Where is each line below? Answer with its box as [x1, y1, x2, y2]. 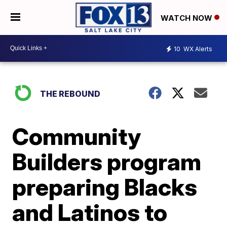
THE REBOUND [40, 88, 101, 99]
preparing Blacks [12, 172, 198, 201]
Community [12, 122, 141, 150]
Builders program [12, 147, 202, 176]
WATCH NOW [161, 13, 214, 23]
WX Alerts [182, 45, 212, 53]
